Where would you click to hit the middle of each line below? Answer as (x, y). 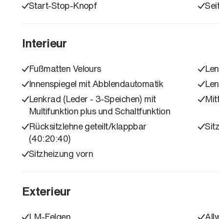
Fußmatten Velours (65, 68)
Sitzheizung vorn (61, 153)
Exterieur (46, 191)
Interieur (44, 43)
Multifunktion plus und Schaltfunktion (100, 111)
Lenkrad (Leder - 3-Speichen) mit (92, 99)
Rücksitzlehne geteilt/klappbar (88, 126)
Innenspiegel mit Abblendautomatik (96, 83)
